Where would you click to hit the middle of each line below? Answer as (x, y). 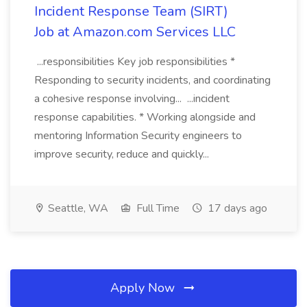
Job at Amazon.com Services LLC (135, 32)
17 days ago (236, 208)
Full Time (157, 208)
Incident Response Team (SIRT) (131, 11)
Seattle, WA (77, 208)
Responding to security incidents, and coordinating (152, 80)
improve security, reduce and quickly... (123, 154)
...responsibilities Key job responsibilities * (135, 62)
